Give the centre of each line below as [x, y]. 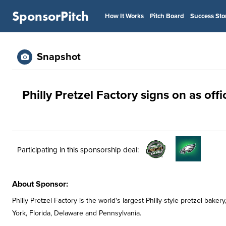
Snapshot [59, 57]
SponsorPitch [50, 16]
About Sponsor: [40, 184]
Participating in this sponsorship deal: [78, 150]
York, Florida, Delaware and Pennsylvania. [77, 213]
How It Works [124, 16]
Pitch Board [167, 16]
